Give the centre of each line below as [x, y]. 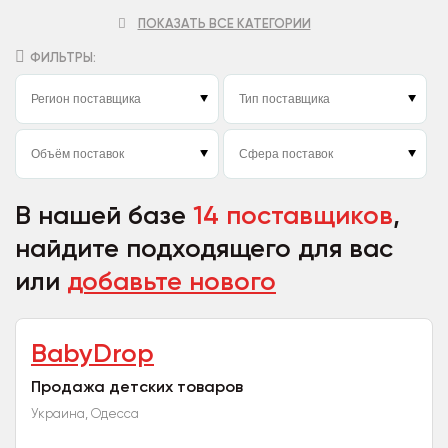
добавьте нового [171, 281]
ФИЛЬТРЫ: [63, 57]
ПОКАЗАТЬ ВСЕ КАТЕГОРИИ [224, 23]
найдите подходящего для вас [204, 248]
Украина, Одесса [85, 413]
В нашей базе [104, 215]
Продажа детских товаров [137, 386]
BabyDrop [92, 353]
